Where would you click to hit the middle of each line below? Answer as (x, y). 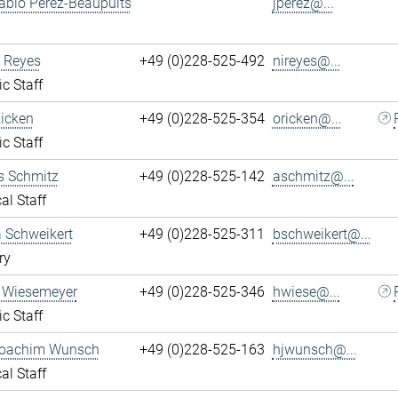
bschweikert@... (322, 234)
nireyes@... (306, 60)
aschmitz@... (313, 176)
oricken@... (307, 118)
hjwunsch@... (314, 349)
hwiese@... (306, 291)
